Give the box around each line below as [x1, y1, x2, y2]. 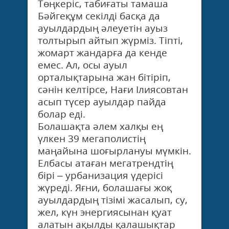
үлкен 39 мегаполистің [38, 131, 146, 145]
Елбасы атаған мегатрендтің [38, 156, 173, 170]
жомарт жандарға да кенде [38, 45, 167, 59]
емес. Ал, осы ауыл [38, 58, 127, 72]
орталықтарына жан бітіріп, [38, 70, 171, 84]
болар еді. [38, 107, 85, 121]
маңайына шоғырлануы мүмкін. [38, 144, 191, 157]
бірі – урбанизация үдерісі [38, 168, 163, 182]
